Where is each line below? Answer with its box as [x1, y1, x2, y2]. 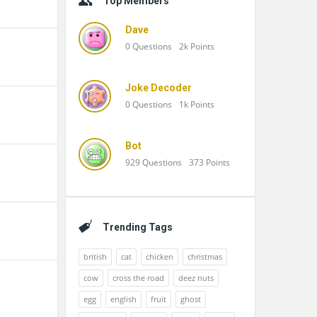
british [83, 251, 107, 262]
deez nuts [178, 272, 214, 283]
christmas [188, 251, 222, 262]
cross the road [113, 272, 164, 283]
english [110, 294, 137, 304]
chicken [146, 251, 173, 262]
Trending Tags [103, 221, 173, 233]
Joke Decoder [125, 82, 192, 93]
